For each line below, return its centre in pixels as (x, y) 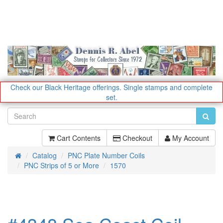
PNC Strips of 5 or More (61, 165)
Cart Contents (78, 138)
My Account (190, 138)
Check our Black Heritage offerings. (66, 87)
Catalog (45, 155)
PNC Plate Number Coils (106, 155)
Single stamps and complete (168, 87)
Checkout (136, 138)
